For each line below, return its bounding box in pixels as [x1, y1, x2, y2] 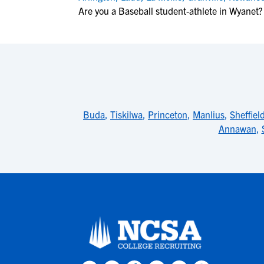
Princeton [148, 108, 187, 120]
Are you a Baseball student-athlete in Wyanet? [78, 5, 263, 16]
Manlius [193, 108, 225, 120]
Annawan [218, 123, 256, 134]
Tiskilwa [110, 108, 143, 120]
